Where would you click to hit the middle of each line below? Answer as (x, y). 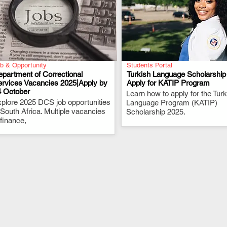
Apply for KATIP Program (168, 83)
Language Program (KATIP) (172, 103)
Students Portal (149, 65)
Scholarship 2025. (156, 112)
